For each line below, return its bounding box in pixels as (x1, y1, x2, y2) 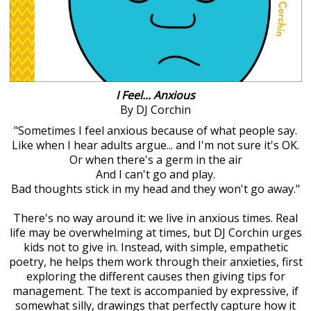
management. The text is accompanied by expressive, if (12, 283, 299, 299)
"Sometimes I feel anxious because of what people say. (14, 123, 297, 139)
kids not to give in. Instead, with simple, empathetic (23, 239, 288, 255)
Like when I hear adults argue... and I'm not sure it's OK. (12, 137, 299, 153)
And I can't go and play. (96, 167, 215, 183)
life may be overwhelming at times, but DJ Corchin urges (9, 225, 302, 241)
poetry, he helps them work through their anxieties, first (8, 254, 303, 270)
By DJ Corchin (120, 102, 191, 118)
